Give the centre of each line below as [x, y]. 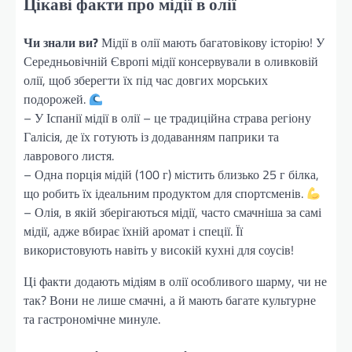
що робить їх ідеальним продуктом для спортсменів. [165, 194]
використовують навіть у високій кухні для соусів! [159, 250]
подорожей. [56, 99]
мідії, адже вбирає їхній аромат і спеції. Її [133, 231]
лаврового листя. [69, 156]
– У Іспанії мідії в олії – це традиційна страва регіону [167, 118]
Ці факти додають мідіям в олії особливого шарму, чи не [175, 282]
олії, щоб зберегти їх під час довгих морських [146, 81]
